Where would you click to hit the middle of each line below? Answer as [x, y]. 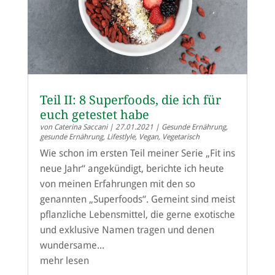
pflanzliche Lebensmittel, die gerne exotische [137, 215]
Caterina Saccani [80, 127]
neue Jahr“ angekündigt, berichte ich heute [132, 169]
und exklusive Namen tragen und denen [127, 230]
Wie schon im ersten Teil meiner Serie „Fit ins [137, 153]
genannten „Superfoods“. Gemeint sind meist [137, 199]
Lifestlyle [121, 137]
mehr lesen [64, 261]
